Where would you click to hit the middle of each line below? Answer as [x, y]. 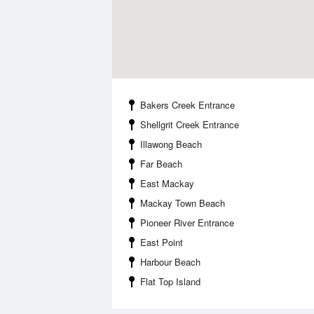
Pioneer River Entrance [187, 223]
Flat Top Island [170, 281]
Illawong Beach [171, 144]
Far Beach [161, 164]
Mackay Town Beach [183, 203]
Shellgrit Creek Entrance [190, 124]
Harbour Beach [170, 262]
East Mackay [167, 183]
